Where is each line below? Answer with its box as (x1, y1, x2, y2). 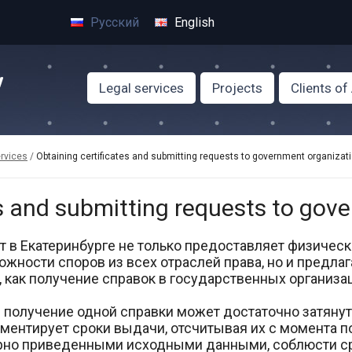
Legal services (99, 80, 184, 96)
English (170, 15, 214, 30)
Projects (212, 80, 262, 96)
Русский (86, 15, 139, 30)
